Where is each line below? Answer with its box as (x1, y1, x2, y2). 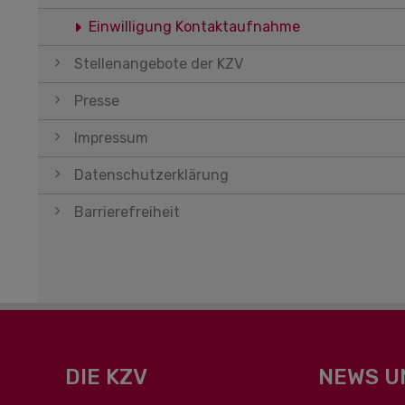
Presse (74, 92, 119, 109)
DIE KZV (65, 364, 147, 390)
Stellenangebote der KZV (74, 55, 243, 72)
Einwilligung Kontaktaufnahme (89, 18, 300, 35)
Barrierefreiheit (74, 203, 180, 221)
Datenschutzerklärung (74, 166, 229, 184)
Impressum (74, 129, 148, 146)
